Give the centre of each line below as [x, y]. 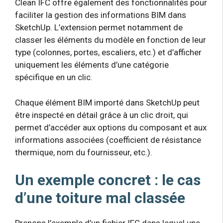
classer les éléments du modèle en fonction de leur [111, 40]
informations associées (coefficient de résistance [108, 140]
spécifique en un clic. [54, 77]
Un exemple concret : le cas [108, 180]
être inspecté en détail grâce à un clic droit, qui [102, 115]
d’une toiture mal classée [100, 198]
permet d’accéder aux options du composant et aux [111, 127]
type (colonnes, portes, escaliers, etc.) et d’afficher [108, 53]
